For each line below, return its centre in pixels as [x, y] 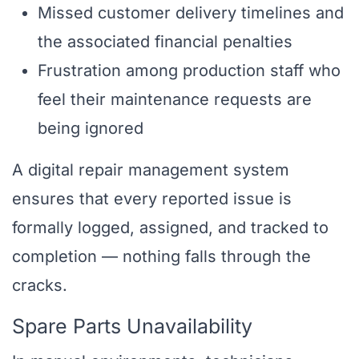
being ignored [91, 129]
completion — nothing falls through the [161, 257]
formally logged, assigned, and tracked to [170, 228]
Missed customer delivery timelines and [191, 13]
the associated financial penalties [165, 42]
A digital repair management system [151, 170]
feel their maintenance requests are [175, 100]
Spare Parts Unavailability [132, 327]
